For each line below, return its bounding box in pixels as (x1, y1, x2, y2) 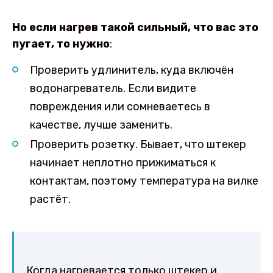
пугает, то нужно (12, 37, 110, 51)
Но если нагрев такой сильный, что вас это (12, 20, 258, 34)
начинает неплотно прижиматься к (29, 156, 216, 170)
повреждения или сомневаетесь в (29, 100, 210, 114)
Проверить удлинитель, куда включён (29, 63, 233, 77)
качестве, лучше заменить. (29, 118, 172, 132)
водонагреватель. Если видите (29, 82, 196, 96)
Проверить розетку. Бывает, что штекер (29, 138, 246, 152)
